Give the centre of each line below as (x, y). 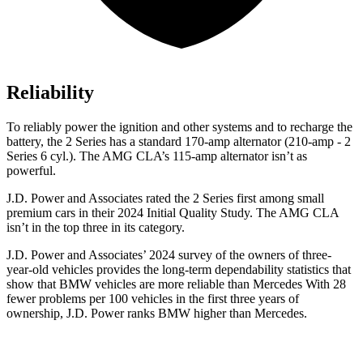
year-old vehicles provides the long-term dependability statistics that (179, 270)
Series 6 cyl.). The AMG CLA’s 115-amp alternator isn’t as (157, 156)
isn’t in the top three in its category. (96, 228)
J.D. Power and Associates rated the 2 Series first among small (165, 199)
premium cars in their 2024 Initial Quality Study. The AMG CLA (173, 213)
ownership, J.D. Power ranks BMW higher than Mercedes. (157, 314)
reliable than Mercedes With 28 (265, 284)
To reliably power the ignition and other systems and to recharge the (179, 127)
